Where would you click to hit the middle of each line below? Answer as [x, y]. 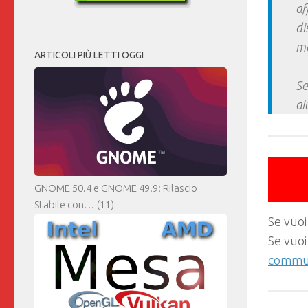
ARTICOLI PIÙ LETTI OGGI [89, 55]
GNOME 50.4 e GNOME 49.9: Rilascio [116, 188]
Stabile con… [65, 205]
